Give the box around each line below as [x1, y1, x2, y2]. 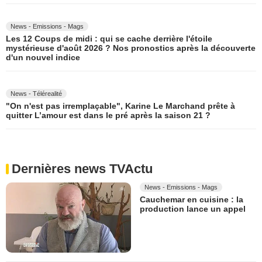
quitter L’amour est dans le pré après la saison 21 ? [6, 110, 211, 120]
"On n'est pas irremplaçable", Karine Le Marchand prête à [6, 101, 235, 111]
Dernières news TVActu [12, 161, 153, 176]
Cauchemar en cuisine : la [140, 194, 243, 204]
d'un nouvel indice [6, 52, 80, 62]
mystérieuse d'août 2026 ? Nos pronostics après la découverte [6, 43, 256, 53]
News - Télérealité [11, 89, 62, 97]
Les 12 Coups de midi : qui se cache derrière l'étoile [6, 33, 212, 43]
